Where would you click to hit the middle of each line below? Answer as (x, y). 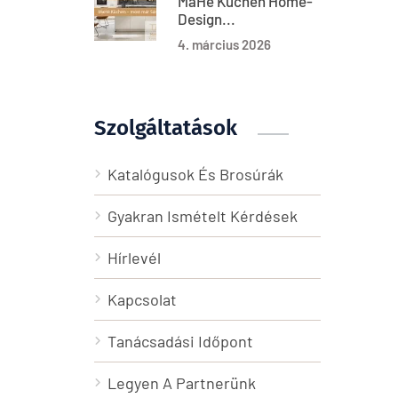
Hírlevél (134, 258)
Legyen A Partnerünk (182, 383)
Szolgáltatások (166, 128)
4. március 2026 (224, 44)
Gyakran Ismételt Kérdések (203, 216)
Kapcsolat (142, 299)
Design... (207, 19)
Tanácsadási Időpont (180, 341)
